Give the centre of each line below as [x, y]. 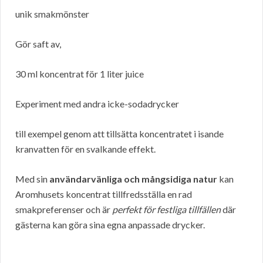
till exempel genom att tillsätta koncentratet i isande [119, 134]
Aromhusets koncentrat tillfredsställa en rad [104, 194]
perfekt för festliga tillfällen [166, 210]
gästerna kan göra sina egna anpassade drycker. [110, 225]
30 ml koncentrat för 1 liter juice [80, 74]
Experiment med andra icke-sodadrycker [97, 104]
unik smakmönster [52, 14]
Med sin [32, 179]
